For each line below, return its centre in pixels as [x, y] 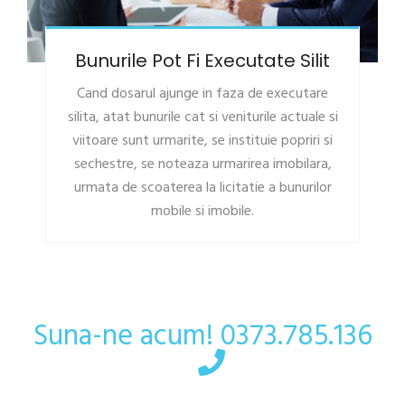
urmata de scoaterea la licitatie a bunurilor [202, 188]
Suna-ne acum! [127, 337]
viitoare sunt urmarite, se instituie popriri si [202, 141]
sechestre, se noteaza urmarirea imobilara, [202, 165]
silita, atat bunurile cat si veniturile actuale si [202, 118]
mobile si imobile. [202, 212]
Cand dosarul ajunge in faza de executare [202, 94]
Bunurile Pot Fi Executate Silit [202, 61]
